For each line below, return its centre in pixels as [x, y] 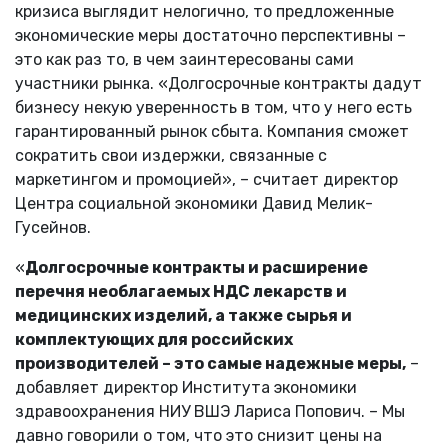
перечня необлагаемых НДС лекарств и [181, 291]
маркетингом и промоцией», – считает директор [206, 179]
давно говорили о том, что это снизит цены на [198, 435]
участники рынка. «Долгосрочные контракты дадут [218, 83]
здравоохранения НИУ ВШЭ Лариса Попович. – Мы [210, 411]
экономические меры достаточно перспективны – [210, 35]
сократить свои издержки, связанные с [171, 155]
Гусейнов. [53, 227]
